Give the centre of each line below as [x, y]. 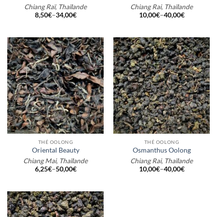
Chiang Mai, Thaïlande [55, 161]
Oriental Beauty [55, 150]
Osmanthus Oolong [162, 150]
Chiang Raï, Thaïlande [55, 7]
